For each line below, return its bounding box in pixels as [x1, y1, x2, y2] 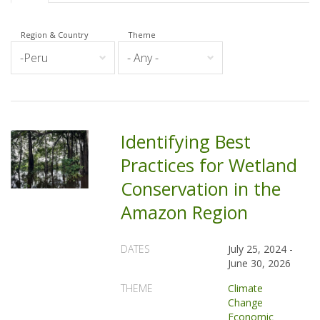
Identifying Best [121, 129, 251, 154]
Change [228, 296, 264, 309]
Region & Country [21, 29, 89, 40]
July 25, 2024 [228, 242, 287, 256]
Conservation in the [121, 176, 281, 201]
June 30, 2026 [228, 256, 291, 270]
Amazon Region [121, 200, 249, 224]
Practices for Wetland [121, 153, 298, 177]
